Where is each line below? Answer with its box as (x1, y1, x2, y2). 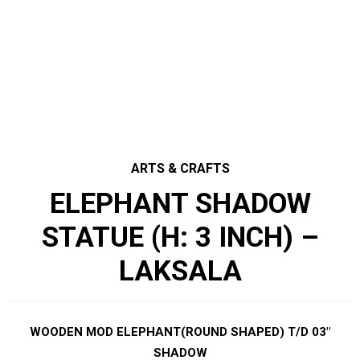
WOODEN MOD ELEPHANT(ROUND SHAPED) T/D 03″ (30, 325, 330, 340)
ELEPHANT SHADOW (49, 187, 311, 221)
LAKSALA (118, 255, 242, 288)
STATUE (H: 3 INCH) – (41, 221, 319, 255)
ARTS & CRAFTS (130, 161, 230, 177)
